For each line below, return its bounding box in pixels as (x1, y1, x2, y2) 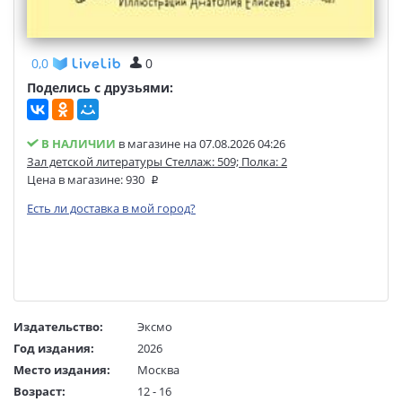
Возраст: (13, 383, 66, 400)
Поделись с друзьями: (27, 79, 173, 97)
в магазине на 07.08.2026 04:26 (116, 135, 285, 153)
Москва (137, 362, 179, 379)
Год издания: (13, 340, 94, 357)
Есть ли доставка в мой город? (27, 200, 196, 217)
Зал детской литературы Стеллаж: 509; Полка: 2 (27, 153, 287, 170)
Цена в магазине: (27, 171, 126, 188)
